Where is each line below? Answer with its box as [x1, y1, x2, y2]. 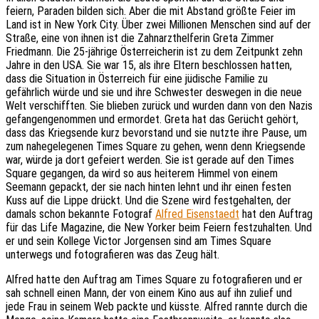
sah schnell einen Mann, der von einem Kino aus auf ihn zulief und [6, 286, 292, 300]
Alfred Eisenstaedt [155, 206, 239, 221]
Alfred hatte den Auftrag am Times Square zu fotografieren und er [6, 272, 303, 286]
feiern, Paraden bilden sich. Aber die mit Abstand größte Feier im [6, 4, 296, 18]
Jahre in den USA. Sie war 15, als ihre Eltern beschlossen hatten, [6, 58, 292, 72]
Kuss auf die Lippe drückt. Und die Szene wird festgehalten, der [6, 193, 291, 207]
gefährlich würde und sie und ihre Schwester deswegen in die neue [6, 85, 302, 99]
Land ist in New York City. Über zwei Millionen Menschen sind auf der [6, 17, 311, 31]
